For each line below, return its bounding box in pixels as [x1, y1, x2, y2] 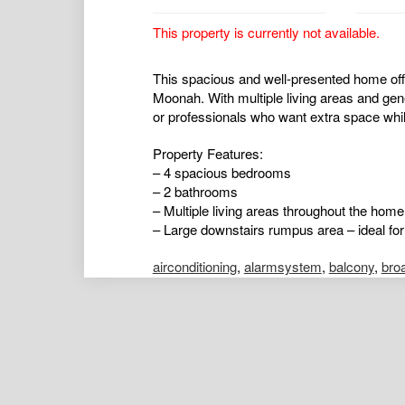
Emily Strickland [206, 379, 303, 399]
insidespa [252, 295, 309, 315]
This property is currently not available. [152, 23, 380, 42]
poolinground [260, 314, 336, 334]
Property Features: [152, 144, 263, 164]
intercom [316, 295, 368, 315]
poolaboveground [152, 314, 254, 334]
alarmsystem [243, 257, 322, 277]
